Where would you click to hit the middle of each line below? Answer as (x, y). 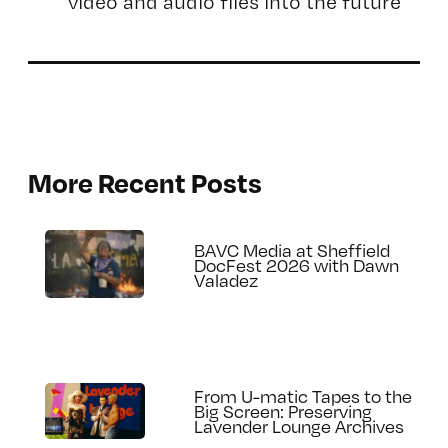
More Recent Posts (144, 181)
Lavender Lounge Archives (299, 426)
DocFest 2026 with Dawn (297, 264)
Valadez (226, 279)
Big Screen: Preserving (283, 411)
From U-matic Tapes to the (303, 396)
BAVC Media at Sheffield (292, 249)
